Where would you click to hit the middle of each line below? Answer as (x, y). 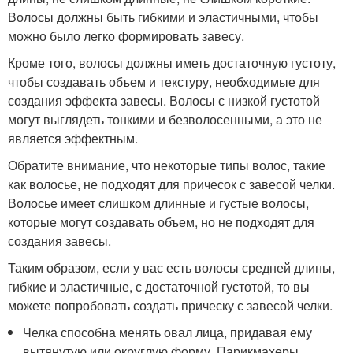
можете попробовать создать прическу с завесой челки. (170, 305)
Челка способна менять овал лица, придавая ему (168, 332)
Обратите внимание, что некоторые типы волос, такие (167, 165)
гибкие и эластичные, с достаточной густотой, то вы (159, 286)
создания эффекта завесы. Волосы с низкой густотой (164, 100)
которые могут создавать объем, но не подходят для (161, 222)
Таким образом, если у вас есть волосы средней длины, (171, 268)
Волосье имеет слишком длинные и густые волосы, (158, 203)
